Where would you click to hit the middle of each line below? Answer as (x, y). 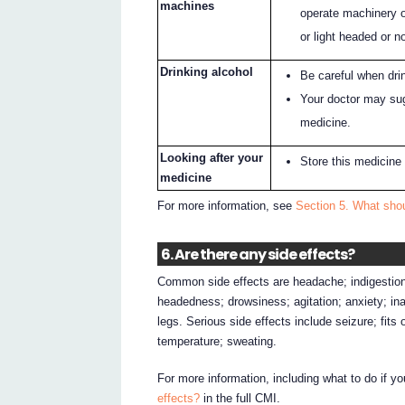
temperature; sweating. (217, 341)
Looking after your (212, 157)
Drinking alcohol (207, 71)
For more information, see (227, 206)
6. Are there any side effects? (257, 254)
